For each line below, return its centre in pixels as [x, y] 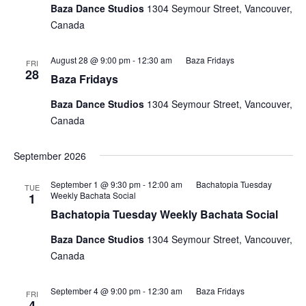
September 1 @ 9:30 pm [95, 184]
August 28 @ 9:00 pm [90, 60]
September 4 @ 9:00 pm [95, 291]
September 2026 [50, 156]
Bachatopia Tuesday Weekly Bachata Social [164, 214]
